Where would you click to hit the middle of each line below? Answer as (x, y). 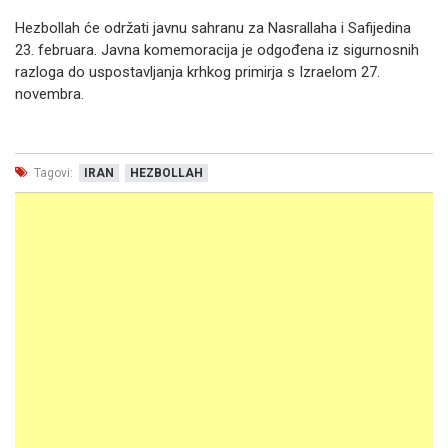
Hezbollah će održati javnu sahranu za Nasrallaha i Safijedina (213, 28)
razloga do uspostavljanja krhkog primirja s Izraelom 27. (197, 72)
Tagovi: (52, 173)
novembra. (49, 94)
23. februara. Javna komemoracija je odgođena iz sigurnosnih (217, 50)
